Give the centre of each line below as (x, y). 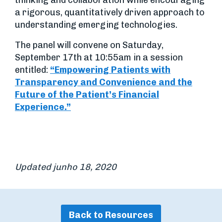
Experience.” (43, 107)
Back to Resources (111, 215)
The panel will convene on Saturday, (89, 45)
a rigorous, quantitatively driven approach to (110, 12)
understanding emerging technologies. (96, 25)
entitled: (32, 70)
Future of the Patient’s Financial (87, 95)
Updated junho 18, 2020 (66, 167)
